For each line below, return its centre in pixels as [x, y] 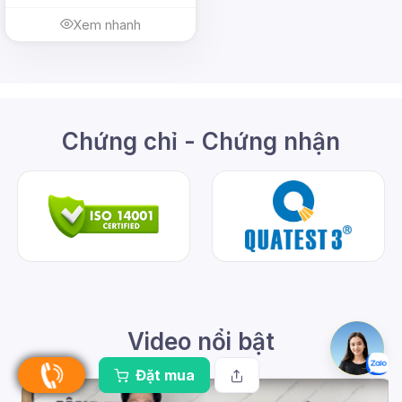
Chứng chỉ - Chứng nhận [201, 141]
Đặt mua [163, 376]
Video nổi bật [201, 341]
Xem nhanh [107, 24]
